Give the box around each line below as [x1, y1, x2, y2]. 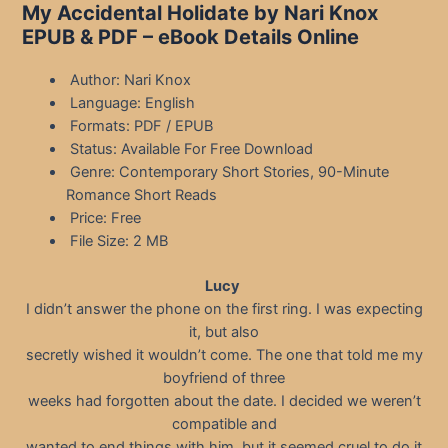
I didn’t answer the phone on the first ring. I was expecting [25, 300, 423, 319]
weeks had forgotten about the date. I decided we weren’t [27, 392, 421, 411]
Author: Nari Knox [66, 71, 192, 90]
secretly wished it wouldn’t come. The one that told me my [25, 346, 423, 365]
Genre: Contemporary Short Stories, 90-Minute [66, 163, 390, 182]
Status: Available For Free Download [66, 140, 314, 159]
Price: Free [66, 209, 142, 228]
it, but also [189, 323, 259, 342]
